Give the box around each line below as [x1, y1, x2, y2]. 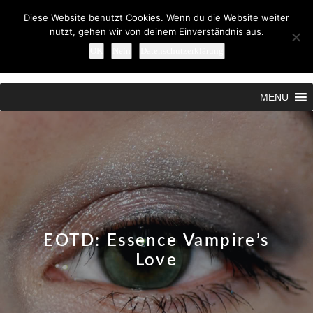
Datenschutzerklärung [140, 45, 224, 56]
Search [242, 64, 264, 73]
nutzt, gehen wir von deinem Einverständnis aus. [49, 26, 264, 37]
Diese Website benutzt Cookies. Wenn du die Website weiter [24, 12, 289, 23]
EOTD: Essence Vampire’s [43, 232, 270, 249]
